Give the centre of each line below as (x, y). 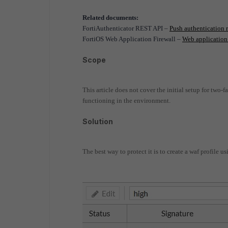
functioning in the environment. (126, 101)
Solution (98, 121)
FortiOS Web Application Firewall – (132, 39)
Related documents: (110, 18)
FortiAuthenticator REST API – (126, 28)
